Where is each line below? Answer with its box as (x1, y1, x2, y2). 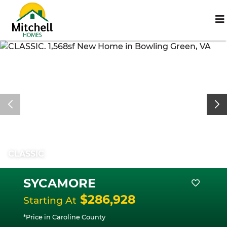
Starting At (23, 195, 77, 206)
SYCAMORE (23, 176, 96, 191)
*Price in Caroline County (23, 213, 105, 221)
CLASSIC (8, 149, 44, 159)
